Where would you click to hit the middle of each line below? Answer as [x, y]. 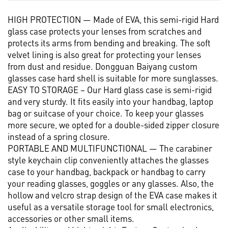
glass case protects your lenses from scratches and [105, 31]
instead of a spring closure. [59, 136]
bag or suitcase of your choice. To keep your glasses [106, 113]
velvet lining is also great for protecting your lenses [104, 54]
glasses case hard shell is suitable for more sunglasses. [113, 78]
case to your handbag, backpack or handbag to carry [107, 171]
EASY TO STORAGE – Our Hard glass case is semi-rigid [110, 89]
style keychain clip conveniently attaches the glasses [108, 160]
